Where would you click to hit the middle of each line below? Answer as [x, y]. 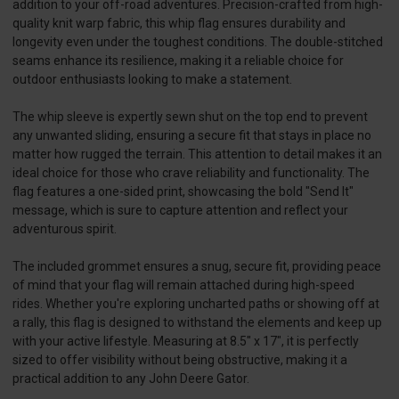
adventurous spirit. [65, 228]
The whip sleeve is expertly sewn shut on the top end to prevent [190, 116]
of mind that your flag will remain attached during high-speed [183, 285]
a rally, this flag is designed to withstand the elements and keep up [197, 322]
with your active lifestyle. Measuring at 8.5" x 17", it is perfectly [186, 341]
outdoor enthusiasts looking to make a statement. [152, 79]
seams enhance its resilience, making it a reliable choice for [178, 60]
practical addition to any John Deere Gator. [131, 378]
